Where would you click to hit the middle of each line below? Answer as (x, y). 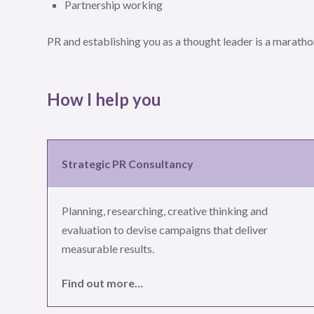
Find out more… (102, 282)
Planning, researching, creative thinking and (165, 210)
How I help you (104, 99)
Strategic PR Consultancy (128, 163)
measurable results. (108, 248)
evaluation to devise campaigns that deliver (165, 229)
